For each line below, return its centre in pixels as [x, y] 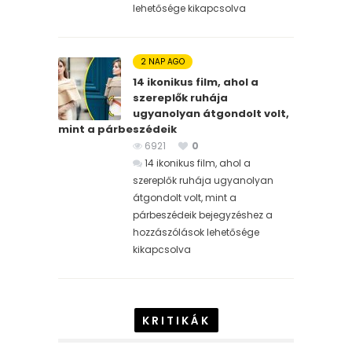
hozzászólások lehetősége [196, 233]
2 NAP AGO [163, 62]
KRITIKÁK [176, 321]
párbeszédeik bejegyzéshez [198, 215]
